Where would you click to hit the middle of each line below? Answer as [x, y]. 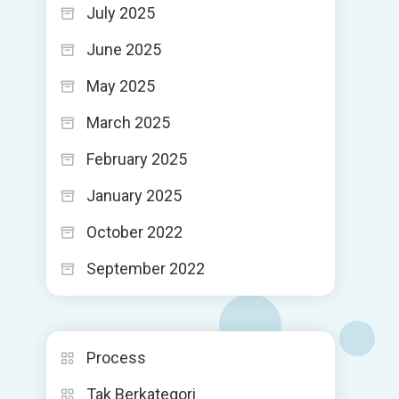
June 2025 [124, 49]
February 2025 [137, 159]
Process [116, 358]
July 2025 [121, 13]
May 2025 [121, 86]
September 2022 [146, 269]
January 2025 [134, 195]
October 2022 [134, 232]
